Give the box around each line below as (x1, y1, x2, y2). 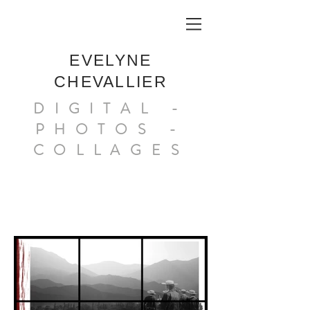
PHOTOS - (35, 119, 186, 140)
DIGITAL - (33, 98, 188, 119)
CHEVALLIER (53, 73, 167, 91)
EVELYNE (69, 51, 152, 69)
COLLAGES (33, 140, 189, 161)
